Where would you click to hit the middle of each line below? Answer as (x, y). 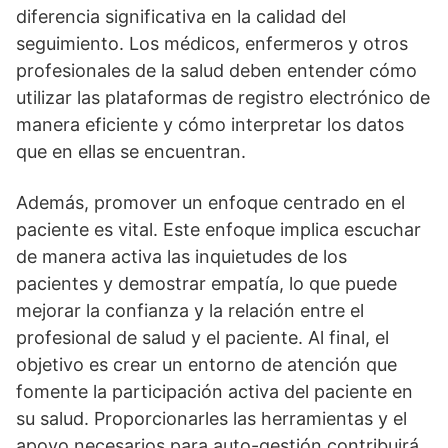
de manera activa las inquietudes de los (181, 257)
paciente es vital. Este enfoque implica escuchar (218, 230)
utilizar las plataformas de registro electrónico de (223, 98)
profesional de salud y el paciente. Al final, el (202, 338)
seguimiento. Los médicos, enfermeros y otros (212, 44)
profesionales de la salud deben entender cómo (216, 71)
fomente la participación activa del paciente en (214, 392)
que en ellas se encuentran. (131, 152)
